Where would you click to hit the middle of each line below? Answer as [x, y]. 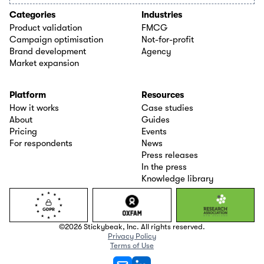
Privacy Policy [132, 236]
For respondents [41, 143]
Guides [156, 119]
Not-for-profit [168, 39]
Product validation [46, 27]
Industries [162, 14]
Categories [32, 14]
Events [154, 131]
